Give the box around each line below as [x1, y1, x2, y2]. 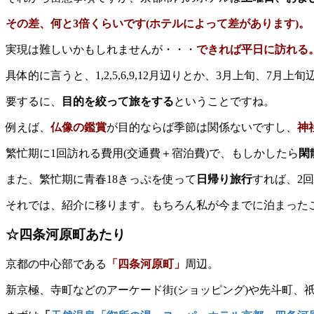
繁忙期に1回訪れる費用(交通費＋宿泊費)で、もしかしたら [6, 146, 299, 159]
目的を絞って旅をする [62, 95, 174, 107]
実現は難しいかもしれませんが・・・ [6, 43, 196, 55]
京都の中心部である [6, 258, 107, 271]
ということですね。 [174, 95, 275, 107]
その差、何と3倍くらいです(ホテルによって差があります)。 [6, 17, 310, 29]
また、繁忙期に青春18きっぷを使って [6, 172, 196, 185]
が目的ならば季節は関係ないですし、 [107, 121, 297, 133]
